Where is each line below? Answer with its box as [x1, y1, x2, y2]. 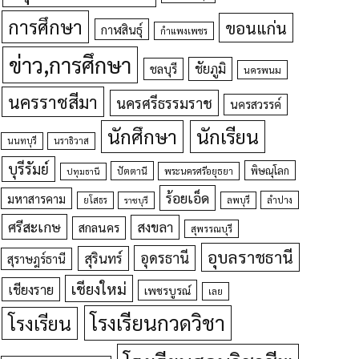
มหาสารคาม [7, 191, 67, 207]
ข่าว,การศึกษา [8, 50, 131, 79]
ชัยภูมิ [194, 60, 226, 78]
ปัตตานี [116, 164, 147, 178]
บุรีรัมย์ [7, 159, 49, 179]
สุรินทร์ [83, 249, 123, 268]
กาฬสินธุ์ [101, 22, 143, 38]
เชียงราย [7, 280, 54, 299]
